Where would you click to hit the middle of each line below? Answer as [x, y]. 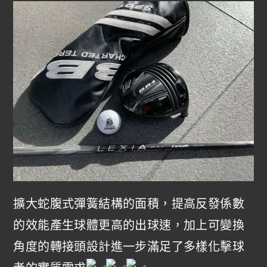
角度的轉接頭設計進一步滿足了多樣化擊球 [129, 247]
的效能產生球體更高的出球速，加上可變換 [129, 226]
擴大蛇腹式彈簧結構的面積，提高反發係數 [129, 204]
